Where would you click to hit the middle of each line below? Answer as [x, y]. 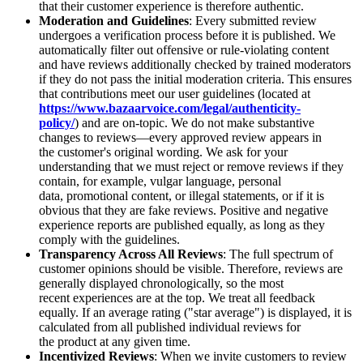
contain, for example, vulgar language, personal [160, 181]
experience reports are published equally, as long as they [182, 225]
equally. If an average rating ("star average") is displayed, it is [195, 313]
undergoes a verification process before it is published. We [187, 36]
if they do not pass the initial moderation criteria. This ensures [195, 79]
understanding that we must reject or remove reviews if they [191, 167]
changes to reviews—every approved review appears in [180, 138]
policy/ [57, 123]
